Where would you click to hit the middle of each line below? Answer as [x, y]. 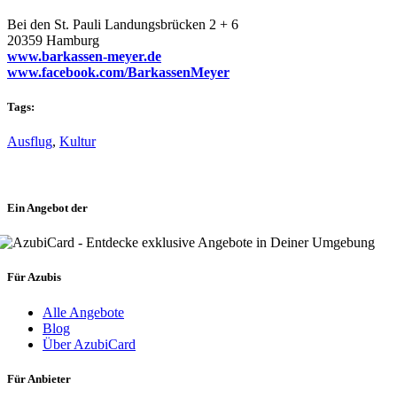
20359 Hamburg [53, 40]
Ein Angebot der [47, 208]
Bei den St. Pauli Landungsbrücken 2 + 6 [123, 24]
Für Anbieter [39, 378]
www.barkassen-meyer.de [84, 56]
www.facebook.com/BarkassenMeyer [118, 72]
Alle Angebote [83, 312]
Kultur [78, 141]
